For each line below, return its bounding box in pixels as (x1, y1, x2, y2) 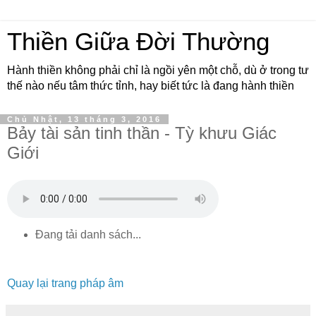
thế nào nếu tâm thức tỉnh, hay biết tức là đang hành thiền (7, 80, 294, 92)
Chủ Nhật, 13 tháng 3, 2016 (7, 115, 162, 123)
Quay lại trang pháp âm (7, 276, 123, 289)
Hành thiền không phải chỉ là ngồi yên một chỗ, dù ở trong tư (7, 64, 309, 76)
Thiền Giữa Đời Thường (7, 28, 269, 55)
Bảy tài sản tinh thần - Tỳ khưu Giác (7, 123, 276, 142)
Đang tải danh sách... (35, 228, 141, 241)
